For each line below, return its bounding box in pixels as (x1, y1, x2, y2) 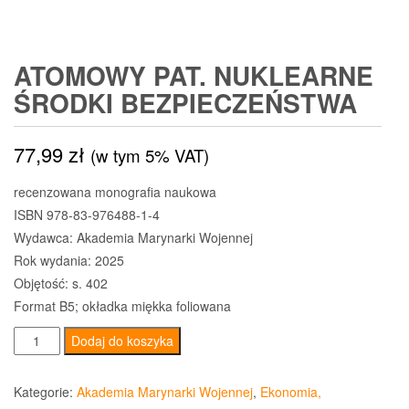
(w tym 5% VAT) (90, 143, 209, 168)
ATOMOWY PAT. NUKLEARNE (14, 57, 373, 95)
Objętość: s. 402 (14, 274, 108, 293)
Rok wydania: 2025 (14, 251, 124, 270)
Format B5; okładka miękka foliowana (14, 297, 231, 316)
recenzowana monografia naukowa (14, 183, 216, 202)
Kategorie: (14, 383, 77, 402)
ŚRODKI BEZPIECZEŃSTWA (14, 84, 357, 122)
